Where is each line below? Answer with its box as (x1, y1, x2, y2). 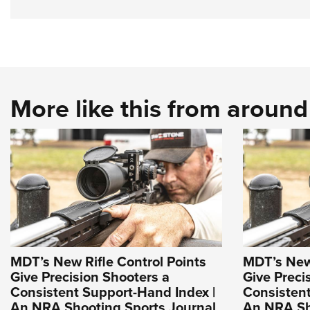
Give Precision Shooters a (10, 266, 170, 288)
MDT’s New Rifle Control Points (10, 251, 206, 273)
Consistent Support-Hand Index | (10, 282, 215, 303)
